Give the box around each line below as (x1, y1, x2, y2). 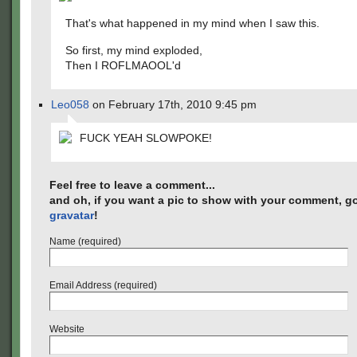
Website (49, 324, 84, 335)
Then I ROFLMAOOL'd (65, 59, 181, 72)
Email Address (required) (49, 280, 157, 291)
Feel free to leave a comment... (49, 178, 215, 191)
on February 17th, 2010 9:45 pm (89, 98, 257, 111)
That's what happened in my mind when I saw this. (65, 17, 320, 29)
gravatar (49, 209, 94, 222)
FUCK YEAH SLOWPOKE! (80, 131, 212, 144)
